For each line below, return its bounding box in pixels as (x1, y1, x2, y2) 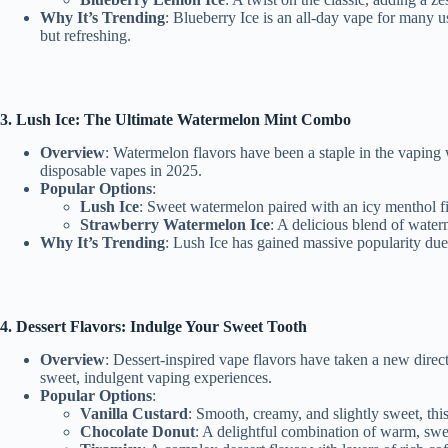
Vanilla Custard (80, 404, 188, 422)
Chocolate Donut (80, 422, 195, 440)
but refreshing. (40, 27, 131, 45)
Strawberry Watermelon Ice (80, 215, 270, 233)
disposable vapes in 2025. (40, 161, 202, 179)
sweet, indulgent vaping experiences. (40, 368, 272, 386)
